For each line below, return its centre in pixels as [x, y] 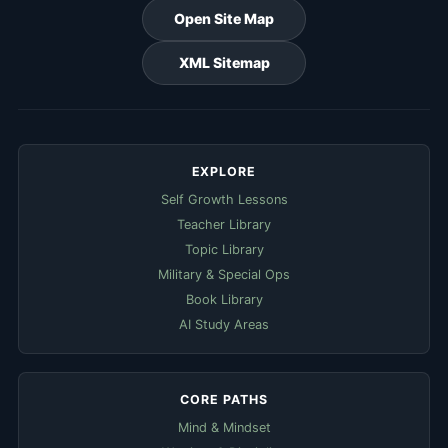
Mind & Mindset [224, 427]
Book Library [224, 299]
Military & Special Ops [224, 274]
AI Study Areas [224, 324]
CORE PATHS [224, 399]
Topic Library [224, 249]
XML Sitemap [224, 62]
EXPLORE [224, 171]
